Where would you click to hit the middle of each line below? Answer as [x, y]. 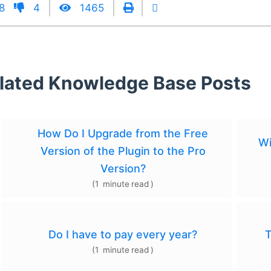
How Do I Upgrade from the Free [123, 134]
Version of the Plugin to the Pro [123, 151]
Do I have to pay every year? [123, 235]
